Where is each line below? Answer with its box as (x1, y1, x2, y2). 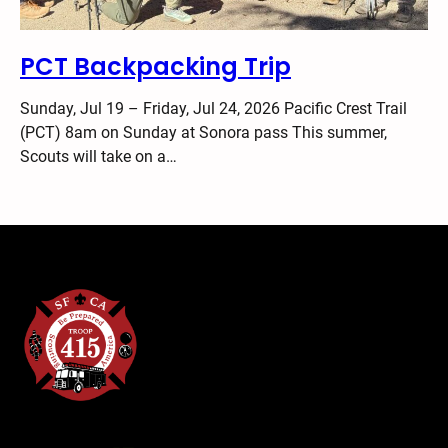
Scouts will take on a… (20, 146, 177, 166)
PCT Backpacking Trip (20, 49, 291, 83)
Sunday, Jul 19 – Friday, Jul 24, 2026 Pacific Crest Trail (20, 98, 407, 118)
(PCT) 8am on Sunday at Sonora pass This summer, (20, 122, 387, 142)
